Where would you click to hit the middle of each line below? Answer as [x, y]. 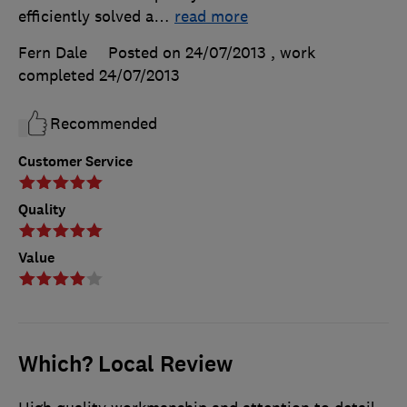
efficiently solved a [86, 17]
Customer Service [75, 162]
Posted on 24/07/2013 [187, 53]
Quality [42, 210]
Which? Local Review [125, 365]
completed [59, 76]
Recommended [104, 124]
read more [211, 17]
